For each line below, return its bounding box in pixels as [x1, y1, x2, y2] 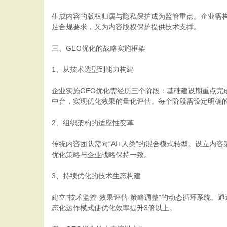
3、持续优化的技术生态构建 [52, 172, 141, 180]
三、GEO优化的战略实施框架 [52, 44, 145, 52]
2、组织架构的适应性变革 [52, 119, 134, 127]
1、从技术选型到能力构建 [52, 65, 134, 73]
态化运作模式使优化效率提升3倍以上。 [52, 204, 176, 212]
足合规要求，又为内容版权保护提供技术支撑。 [52, 23, 201, 31]
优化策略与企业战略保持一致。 [52, 150, 151, 159]
